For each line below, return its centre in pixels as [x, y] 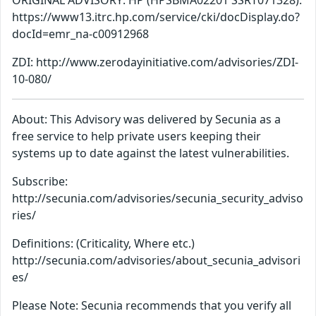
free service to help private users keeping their [136, 136]
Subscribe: [40, 182]
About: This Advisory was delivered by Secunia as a [146, 120]
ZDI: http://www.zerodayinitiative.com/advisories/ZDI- [155, 62]
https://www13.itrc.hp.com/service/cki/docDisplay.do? [156, 17]
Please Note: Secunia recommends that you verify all [152, 306]
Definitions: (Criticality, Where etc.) [103, 244]
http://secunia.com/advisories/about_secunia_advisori [156, 261]
